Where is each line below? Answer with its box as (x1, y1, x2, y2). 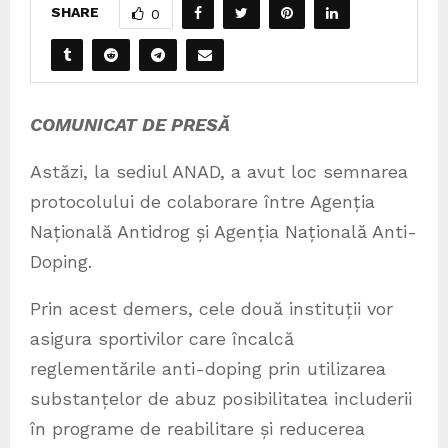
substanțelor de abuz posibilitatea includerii (30, 388, 412, 409)
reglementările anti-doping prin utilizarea (30, 358, 386, 379)
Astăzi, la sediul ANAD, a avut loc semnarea (30, 161, 408, 182)
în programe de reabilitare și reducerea (30, 418, 365, 439)
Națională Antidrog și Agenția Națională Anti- (30, 221, 417, 242)
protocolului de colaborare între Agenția (30, 191, 375, 212)
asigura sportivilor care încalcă (30, 328, 294, 349)
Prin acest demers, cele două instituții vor (30, 298, 393, 319)
